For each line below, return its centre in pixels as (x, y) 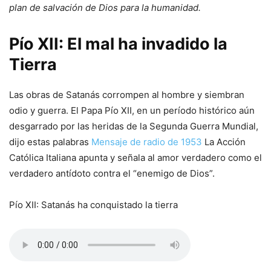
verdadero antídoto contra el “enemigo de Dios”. (112, 174)
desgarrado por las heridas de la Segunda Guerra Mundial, (134, 126)
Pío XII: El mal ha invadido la (118, 44)
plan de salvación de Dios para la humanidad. (105, 8)
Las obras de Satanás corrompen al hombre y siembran (127, 95)
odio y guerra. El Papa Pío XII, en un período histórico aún (132, 111)
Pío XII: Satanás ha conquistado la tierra (93, 205)
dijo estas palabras (50, 142)
